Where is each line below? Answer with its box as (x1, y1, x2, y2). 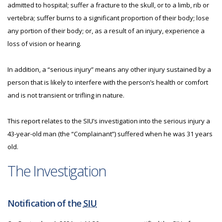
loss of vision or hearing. (7, 39, 81, 48)
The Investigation (7, 161, 107, 180)
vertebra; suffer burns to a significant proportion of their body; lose (7, 13, 209, 22)
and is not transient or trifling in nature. (7, 91, 124, 100)
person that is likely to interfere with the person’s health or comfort (7, 78, 208, 87)
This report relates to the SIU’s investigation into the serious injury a (7, 116, 210, 125)
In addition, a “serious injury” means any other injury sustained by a (7, 65, 211, 74)
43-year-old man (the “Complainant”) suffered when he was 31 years (7, 129, 213, 138)
